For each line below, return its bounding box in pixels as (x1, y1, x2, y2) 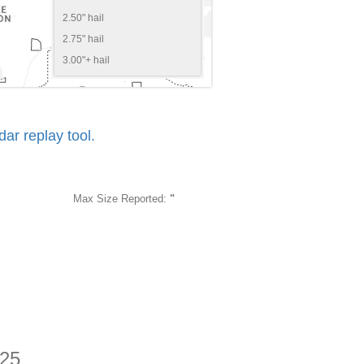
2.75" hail (63, 33, 106, 44)
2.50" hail (63, 12, 106, 23)
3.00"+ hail (63, 54, 112, 65)
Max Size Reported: (73, 193, 171, 205)
